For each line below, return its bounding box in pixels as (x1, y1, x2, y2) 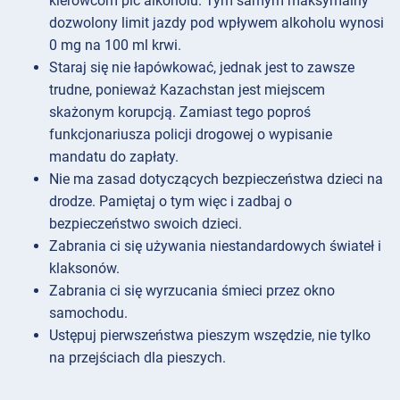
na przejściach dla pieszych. (49, 348, 226, 366)
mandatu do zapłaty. (49, 147, 179, 165)
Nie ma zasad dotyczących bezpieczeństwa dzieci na (49, 170, 383, 187)
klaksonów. (49, 259, 120, 277)
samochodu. (49, 304, 128, 321)
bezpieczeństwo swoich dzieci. (49, 214, 242, 232)
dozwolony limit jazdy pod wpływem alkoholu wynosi (49, 13, 384, 31)
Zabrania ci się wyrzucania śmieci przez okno (49, 281, 335, 299)
